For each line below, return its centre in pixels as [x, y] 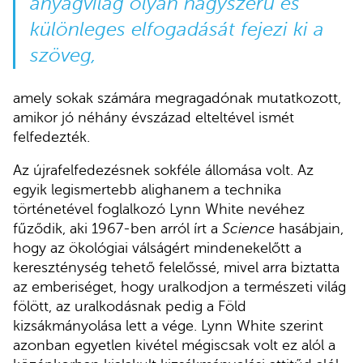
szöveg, [63, 55]
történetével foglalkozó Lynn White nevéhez [159, 209]
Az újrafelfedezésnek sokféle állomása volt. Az [163, 171]
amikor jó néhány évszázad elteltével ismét [154, 117]
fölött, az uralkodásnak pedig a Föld [130, 307]
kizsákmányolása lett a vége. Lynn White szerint [168, 326]
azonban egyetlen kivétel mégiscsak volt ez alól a [174, 346]
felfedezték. [51, 137]
